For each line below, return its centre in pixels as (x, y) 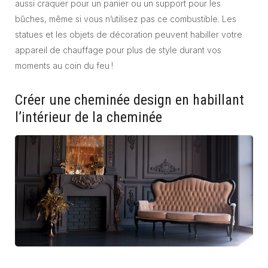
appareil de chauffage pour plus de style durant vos (118, 50)
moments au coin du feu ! (64, 66)
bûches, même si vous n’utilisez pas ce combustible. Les (126, 19)
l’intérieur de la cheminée (89, 118)
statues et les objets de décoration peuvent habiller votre (129, 35)
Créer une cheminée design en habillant (130, 100)
